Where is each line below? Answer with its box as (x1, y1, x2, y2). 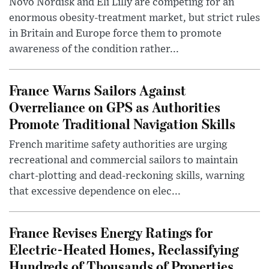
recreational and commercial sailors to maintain (9, 155, 238, 166)
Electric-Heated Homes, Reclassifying (9, 240, 239, 259)
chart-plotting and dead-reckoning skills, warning (9, 171, 245, 182)
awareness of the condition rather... (9, 44, 179, 55)
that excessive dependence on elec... (9, 186, 181, 198)
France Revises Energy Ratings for (9, 223, 213, 242)
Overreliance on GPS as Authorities (9, 97, 220, 116)
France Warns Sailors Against (9, 80, 186, 100)
